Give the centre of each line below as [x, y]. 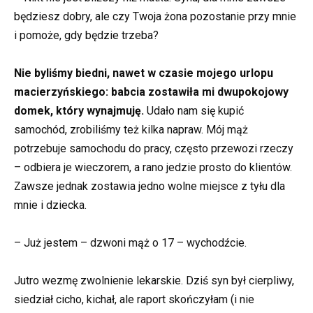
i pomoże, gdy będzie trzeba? [86, 35]
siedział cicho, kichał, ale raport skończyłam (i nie [134, 300]
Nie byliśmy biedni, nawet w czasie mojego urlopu [144, 73]
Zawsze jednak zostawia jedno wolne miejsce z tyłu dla [150, 186]
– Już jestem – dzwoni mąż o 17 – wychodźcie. [130, 243]
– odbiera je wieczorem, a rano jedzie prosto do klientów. [153, 167]
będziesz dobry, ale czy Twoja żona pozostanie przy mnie [155, 16]
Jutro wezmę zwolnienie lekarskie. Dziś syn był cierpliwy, [154, 281]
